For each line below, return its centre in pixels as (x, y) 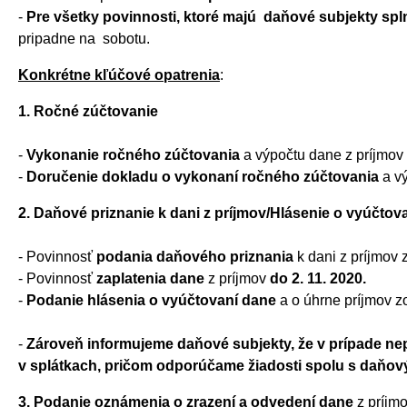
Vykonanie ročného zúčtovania (133, 154)
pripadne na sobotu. (84, 38)
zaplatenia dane (150, 278)
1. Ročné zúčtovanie (88, 111)
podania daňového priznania (197, 256)
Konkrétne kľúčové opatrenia (119, 74)
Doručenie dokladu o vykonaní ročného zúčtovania (204, 176)
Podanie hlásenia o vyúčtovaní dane (153, 300)
